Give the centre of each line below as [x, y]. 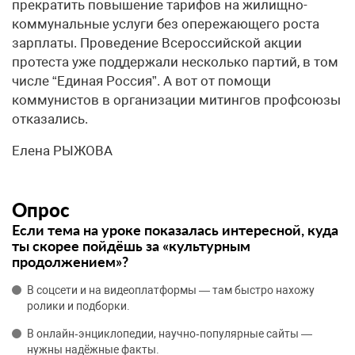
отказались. [50, 119]
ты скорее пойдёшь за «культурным [131, 246]
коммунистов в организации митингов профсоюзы [176, 100]
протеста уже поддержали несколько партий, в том [175, 62]
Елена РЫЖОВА [62, 151]
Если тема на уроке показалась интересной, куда [175, 230]
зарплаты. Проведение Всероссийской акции [157, 43]
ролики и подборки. [78, 306]
